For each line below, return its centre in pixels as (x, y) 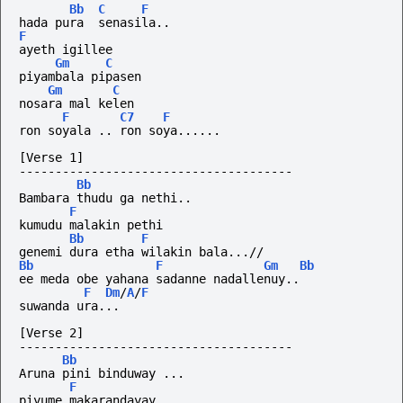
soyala (69, 131)
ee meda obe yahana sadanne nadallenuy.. (159, 279)
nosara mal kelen (76, 104)
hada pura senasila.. (94, 23)
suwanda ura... (69, 306)
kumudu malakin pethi (91, 225)
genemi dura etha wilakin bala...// (141, 252)
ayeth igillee (66, 50)
